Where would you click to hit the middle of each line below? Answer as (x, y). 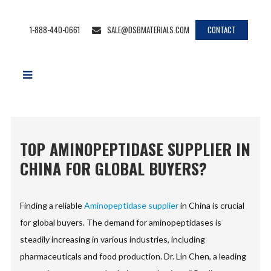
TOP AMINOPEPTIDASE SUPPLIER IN (135, 149)
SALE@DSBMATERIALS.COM (148, 30)
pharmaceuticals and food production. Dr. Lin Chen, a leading (133, 256)
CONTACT (221, 30)
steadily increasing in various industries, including (113, 239)
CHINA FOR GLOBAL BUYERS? (114, 168)
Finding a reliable (52, 205)
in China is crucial (212, 205)
